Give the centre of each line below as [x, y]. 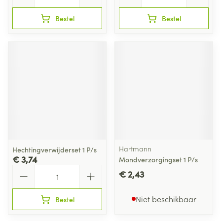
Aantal [24, 169]
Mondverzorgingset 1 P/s [158, 159]
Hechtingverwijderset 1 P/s [55, 149]
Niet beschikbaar [166, 199]
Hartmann [135, 148]
